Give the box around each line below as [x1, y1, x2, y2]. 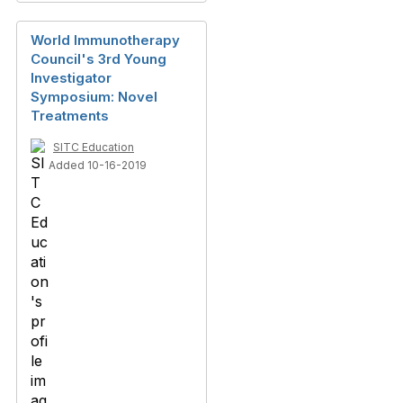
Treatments [31, 107, 109, 124]
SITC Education [53, 140, 134, 154]
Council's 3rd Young [31, 50, 166, 67]
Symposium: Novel [31, 88, 157, 105]
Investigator [31, 69, 112, 86]
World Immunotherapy [31, 31, 180, 49]
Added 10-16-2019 [49, 158, 147, 172]
